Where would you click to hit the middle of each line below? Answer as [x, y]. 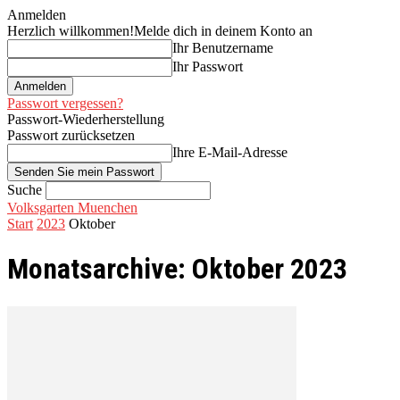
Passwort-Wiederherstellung [86, 119]
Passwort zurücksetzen [71, 135]
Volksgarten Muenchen [72, 208]
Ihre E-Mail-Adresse [230, 152]
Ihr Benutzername [223, 48]
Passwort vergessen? [65, 103]
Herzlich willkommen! [71, 31]
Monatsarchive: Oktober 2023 [177, 269]
